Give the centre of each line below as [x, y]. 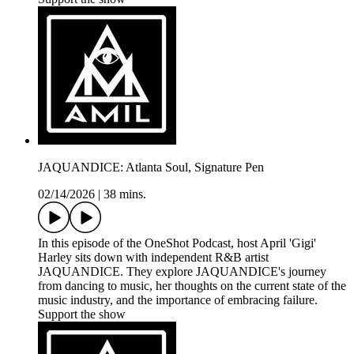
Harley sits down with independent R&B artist [153, 258]
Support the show [82, 314]
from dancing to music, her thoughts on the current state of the [192, 286]
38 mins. [125, 194]
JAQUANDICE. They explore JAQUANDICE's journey [182, 272]
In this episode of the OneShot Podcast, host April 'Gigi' [177, 243]
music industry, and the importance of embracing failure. [178, 300]
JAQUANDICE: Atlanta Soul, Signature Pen [151, 168]
